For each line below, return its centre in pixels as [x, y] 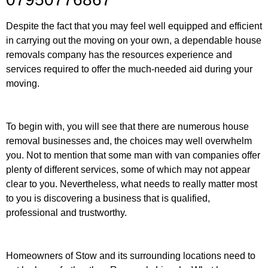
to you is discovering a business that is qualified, [108, 199]
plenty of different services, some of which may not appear [128, 170]
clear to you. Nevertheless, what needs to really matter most [132, 184]
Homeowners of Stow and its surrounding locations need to [131, 256]
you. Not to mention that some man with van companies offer [133, 156]
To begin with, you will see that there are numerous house [127, 127]
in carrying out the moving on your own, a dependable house [134, 41]
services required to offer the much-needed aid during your [129, 69]
